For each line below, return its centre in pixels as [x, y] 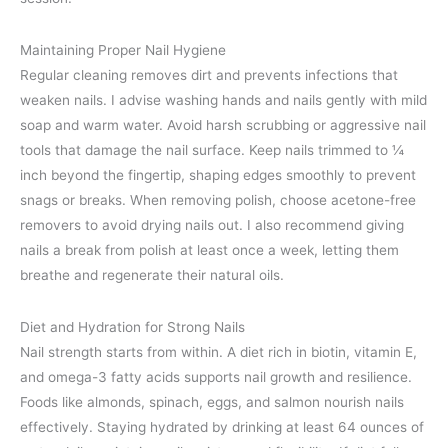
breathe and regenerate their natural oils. [152, 275]
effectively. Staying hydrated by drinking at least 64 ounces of [222, 427]
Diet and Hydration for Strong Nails [132, 327]
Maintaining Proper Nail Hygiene [123, 50]
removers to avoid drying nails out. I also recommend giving [212, 225]
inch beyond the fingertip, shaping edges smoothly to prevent [218, 175]
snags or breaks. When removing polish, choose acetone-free [218, 200]
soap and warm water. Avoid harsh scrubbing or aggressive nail [223, 125]
